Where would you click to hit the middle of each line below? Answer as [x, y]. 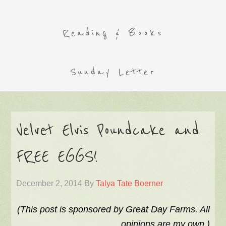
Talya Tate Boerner [130, 183]
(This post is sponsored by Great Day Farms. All [113, 209]
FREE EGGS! [57, 157]
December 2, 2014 [49, 183]
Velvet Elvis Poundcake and [108, 131]
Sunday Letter [113, 72]
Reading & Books [113, 33]
